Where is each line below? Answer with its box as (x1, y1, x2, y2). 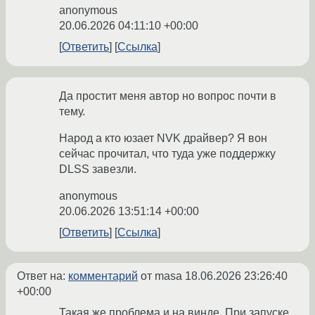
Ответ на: (17, 270, 68, 283)
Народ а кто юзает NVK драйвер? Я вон (59, 132, 267, 145)
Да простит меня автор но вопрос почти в (59, 90, 276, 103)
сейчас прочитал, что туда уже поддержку (59, 148, 276, 160)
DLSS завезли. (59, 163, 136, 176)
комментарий (68, 270, 138, 283)
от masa (138, 270, 185, 283)
